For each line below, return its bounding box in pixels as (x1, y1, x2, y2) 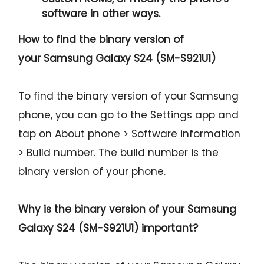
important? (138, 221, 199, 236)
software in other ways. (42, 6, 161, 21)
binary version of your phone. (18, 164, 166, 179)
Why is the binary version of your (18, 202, 188, 217)
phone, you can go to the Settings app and (18, 108, 239, 123)
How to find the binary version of (18, 32, 184, 47)
